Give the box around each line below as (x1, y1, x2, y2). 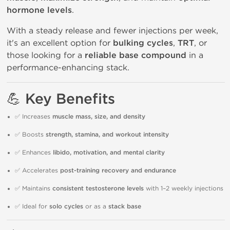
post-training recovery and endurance (60, 167, 176, 175)
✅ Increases (15, 113, 52, 120)
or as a (83, 203, 108, 210)
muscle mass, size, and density (52, 113, 145, 121)
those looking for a (7, 50, 85, 60)
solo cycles (49, 203, 83, 210)
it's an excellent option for (7, 38, 113, 48)
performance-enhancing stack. (7, 63, 129, 72)
